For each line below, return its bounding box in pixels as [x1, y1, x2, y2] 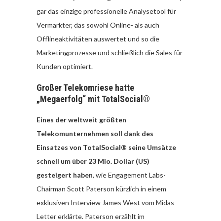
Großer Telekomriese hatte [37, 82, 134, 93]
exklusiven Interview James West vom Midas [37, 198, 174, 207]
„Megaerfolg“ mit [37, 94, 102, 104]
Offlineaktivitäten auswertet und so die [37, 35, 159, 43]
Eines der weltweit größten [37, 115, 126, 124]
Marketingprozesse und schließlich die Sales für [37, 48, 183, 57]
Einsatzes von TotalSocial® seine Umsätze [37, 143, 176, 151]
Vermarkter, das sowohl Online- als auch [37, 21, 159, 29]
